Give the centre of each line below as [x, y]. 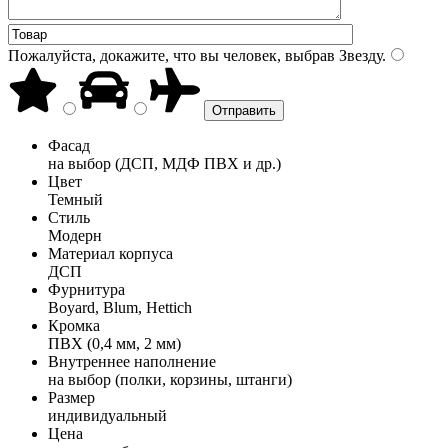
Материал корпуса [110, 253]
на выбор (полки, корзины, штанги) [170, 379]
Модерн [75, 235]
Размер [71, 397]
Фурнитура [86, 289]
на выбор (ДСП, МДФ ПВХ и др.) [164, 163]
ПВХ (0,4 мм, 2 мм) [114, 343]
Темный [75, 199]
